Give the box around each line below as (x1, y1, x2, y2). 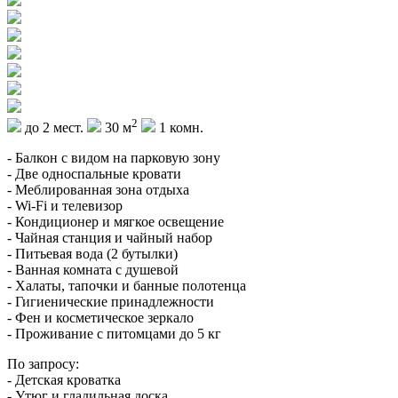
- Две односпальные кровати (7, 166, 181, 182)
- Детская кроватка (7, 372, 121, 388)
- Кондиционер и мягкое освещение (7, 214, 224, 230)
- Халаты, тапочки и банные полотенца (7, 278, 246, 294)
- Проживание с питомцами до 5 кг (7, 326, 221, 342)
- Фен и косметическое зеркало (7, 310, 194, 326)
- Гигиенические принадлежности (7, 294, 214, 310)
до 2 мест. (21, 120, 84, 136)
